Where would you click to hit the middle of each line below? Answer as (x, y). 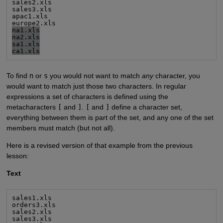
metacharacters (32, 107)
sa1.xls (26, 44)
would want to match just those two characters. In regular (96, 86)
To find (18, 75)
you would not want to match (95, 75)
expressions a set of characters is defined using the (87, 96)
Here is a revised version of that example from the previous (99, 145)
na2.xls (26, 37)
